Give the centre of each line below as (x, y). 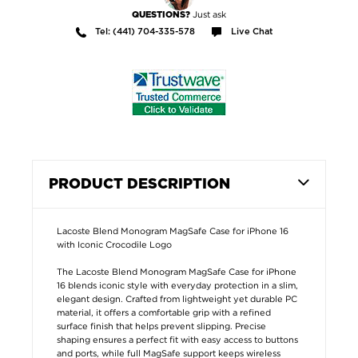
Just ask (209, 14)
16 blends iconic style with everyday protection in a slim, (177, 285)
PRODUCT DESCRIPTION (139, 184)
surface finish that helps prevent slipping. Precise (161, 326)
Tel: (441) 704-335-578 (145, 31)
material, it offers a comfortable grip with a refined (164, 312)
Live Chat (252, 31)
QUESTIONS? (162, 14)
